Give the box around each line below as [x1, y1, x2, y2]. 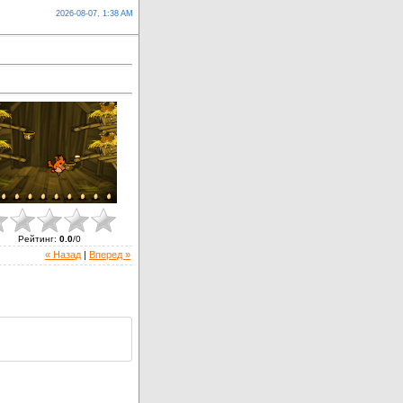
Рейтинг [18, 233, 54, 244]
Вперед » [89, 248, 130, 260]
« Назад [45, 248, 81, 260]
